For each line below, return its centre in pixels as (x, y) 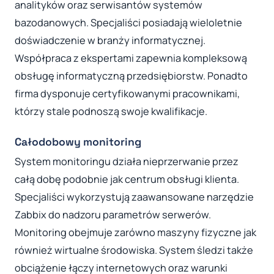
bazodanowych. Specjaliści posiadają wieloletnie (128, 23)
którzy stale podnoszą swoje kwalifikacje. (111, 112)
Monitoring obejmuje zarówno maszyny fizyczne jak (135, 233)
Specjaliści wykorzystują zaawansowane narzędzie (134, 197)
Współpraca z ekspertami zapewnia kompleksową (131, 58)
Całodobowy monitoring (78, 142)
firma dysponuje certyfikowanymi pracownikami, (127, 94)
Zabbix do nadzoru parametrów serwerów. (113, 215)
